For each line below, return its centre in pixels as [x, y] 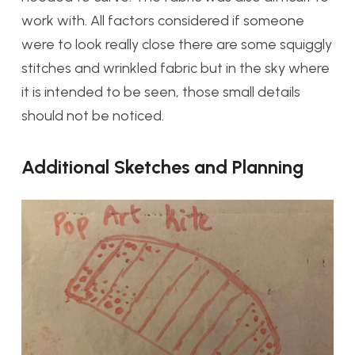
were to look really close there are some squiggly [177, 45]
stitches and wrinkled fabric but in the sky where [176, 69]
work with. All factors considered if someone [163, 21]
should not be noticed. [93, 116]
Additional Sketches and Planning [162, 168]
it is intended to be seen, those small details [161, 92]
